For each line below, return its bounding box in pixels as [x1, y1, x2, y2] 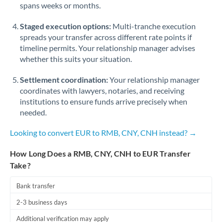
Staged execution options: [20, 21, 111, 31]
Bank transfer [16, 182, 55, 190]
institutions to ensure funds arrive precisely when [20, 97, 187, 106]
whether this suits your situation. [20, 54, 132, 63]
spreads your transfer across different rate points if [20, 32, 192, 42]
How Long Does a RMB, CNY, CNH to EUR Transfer [10, 149, 191, 158]
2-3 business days [16, 198, 67, 206]
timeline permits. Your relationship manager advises [20, 43, 195, 53]
